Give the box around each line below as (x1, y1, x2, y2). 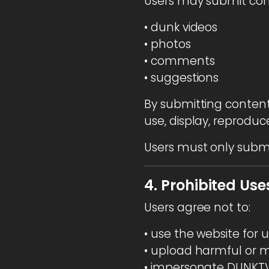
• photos (144, 35, 191, 52)
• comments (144, 52, 215, 69)
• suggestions (144, 69, 219, 86)
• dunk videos (144, 19, 218, 35)
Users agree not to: (144, 199, 250, 216)
